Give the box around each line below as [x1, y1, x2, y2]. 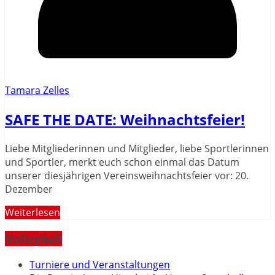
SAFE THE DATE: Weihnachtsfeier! [5, 109, 245, 130]
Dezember [5, 182, 53, 196]
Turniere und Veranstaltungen [29, 257, 170, 271]
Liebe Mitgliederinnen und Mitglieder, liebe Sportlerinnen [5, 142, 269, 156]
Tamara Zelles [5, 83, 69, 98]
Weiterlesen [5, 206, 60, 220]
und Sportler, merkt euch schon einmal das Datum [5, 155, 239, 169]
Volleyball [5, 230, 62, 246]
